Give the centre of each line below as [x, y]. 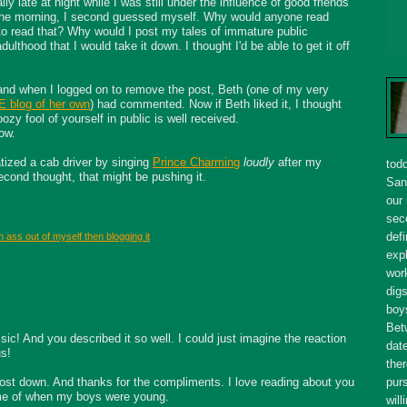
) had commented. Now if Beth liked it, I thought [216, 104]
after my [298, 163]
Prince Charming [196, 163]
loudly [259, 163]
